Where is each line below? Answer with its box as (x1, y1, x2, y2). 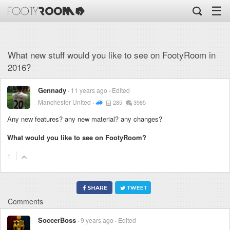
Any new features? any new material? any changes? (7, 114, 162, 124)
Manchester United (38, 98, 91, 106)
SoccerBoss (38, 215, 76, 225)
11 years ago (71, 86, 109, 94)
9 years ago (81, 216, 115, 225)
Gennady (38, 85, 66, 95)
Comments (8, 196, 43, 207)
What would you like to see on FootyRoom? (7, 132, 146, 143)
